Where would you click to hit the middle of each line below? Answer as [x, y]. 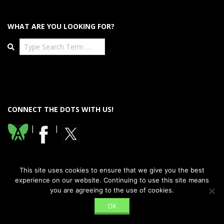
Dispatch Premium [100, 204]
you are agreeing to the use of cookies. [112, 190]
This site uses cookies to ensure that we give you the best [112, 170]
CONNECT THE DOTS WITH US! [60, 109]
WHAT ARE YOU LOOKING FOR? [61, 26]
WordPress [173, 204]
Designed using [56, 204]
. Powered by [141, 204]
